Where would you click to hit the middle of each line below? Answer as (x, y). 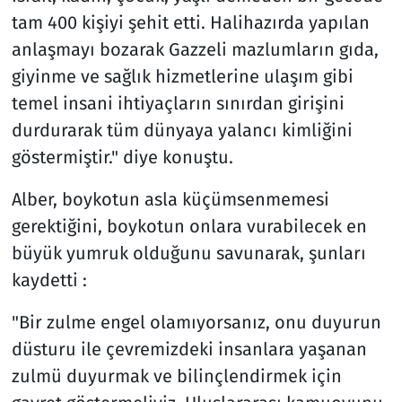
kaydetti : (49, 280)
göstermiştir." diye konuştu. (122, 157)
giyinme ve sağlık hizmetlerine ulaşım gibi (182, 76)
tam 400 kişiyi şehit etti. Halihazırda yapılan (190, 22)
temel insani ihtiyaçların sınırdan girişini (178, 103)
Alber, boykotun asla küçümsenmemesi (170, 199)
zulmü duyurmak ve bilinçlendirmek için (176, 376)
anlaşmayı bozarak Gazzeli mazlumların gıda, (195, 49)
